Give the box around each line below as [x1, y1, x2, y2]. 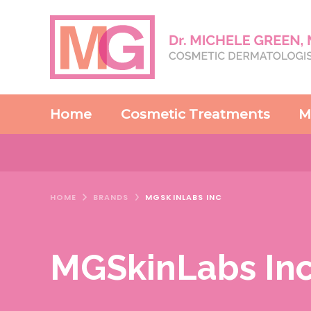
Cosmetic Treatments [120, 106, 270, 122]
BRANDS [92, 192, 129, 203]
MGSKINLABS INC [145, 192, 223, 203]
